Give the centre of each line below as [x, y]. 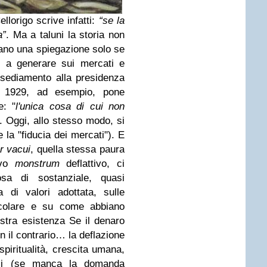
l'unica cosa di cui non [70, 106]
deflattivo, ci [92, 164]
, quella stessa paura [77, 149]
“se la [112, 21]
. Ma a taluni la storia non [65, 35]
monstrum [37, 164]
